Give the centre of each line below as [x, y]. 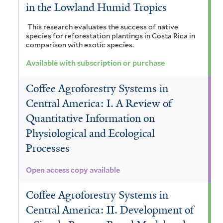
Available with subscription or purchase [95, 63]
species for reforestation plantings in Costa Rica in [111, 36]
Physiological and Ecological [90, 133]
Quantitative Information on [90, 118]
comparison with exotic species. [80, 45]
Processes [48, 148]
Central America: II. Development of [110, 210]
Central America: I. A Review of [99, 103]
